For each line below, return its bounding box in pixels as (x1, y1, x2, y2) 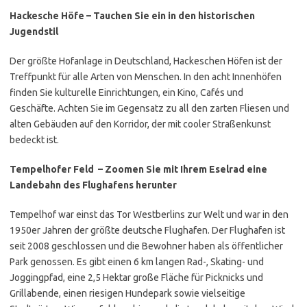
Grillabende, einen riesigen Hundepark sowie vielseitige (10, 288, 245, 299)
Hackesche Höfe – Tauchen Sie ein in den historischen (10, 10, 255, 21)
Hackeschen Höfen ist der (173, 56, 282, 66)
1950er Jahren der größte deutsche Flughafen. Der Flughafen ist (10, 225, 285, 236)
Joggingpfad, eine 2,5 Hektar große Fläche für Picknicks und (10, 272, 263, 283)
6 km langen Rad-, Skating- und (134, 256, 264, 267)
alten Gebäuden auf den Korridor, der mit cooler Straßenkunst (10, 119, 271, 130)
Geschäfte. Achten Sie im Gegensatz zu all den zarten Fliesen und (10, 103, 289, 114)
